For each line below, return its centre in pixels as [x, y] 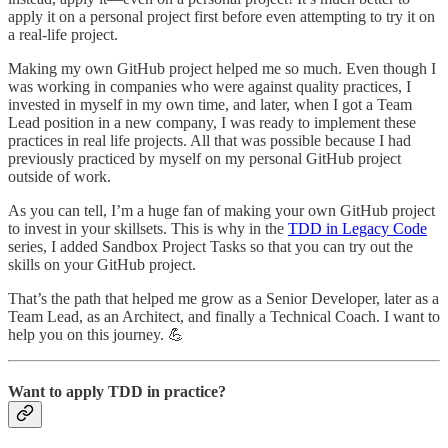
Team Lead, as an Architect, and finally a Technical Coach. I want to [224, 317]
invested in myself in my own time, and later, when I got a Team [210, 105]
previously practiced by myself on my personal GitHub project [204, 159]
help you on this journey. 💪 [96, 335]
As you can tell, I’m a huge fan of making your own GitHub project [221, 211]
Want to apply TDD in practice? [117, 392]
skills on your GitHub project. [102, 265]
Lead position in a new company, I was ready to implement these [212, 123]
